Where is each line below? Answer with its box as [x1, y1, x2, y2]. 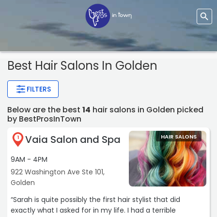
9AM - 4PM [11, 155, 47, 165]
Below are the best [7, 104, 82, 116]
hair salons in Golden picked [91, 104, 203, 116]
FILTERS [27, 84, 51, 94]
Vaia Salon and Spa [25, 133, 121, 147]
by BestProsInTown [7, 113, 81, 125]
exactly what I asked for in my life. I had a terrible [11, 205, 176, 216]
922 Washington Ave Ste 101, [11, 167, 105, 177]
